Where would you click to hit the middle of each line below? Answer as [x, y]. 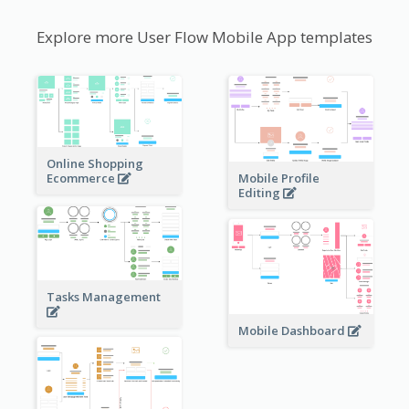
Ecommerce [82, 178]
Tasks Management [105, 297]
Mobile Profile [278, 178]
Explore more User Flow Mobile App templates [204, 37]
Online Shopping [94, 164]
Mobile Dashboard [293, 331]
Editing [260, 193]
